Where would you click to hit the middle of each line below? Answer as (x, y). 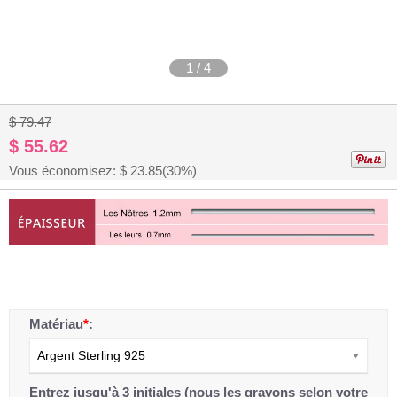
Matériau (56, 323)
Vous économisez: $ (70, 171)
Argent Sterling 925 (91, 355)
